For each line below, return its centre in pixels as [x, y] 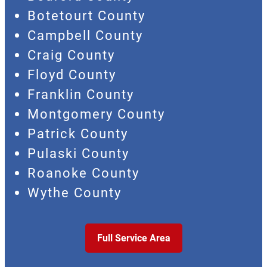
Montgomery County [96, 114]
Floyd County [72, 74]
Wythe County [74, 192]
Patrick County [78, 133]
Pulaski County [78, 153]
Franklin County [81, 94]
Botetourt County [86, 15]
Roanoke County [83, 173]
